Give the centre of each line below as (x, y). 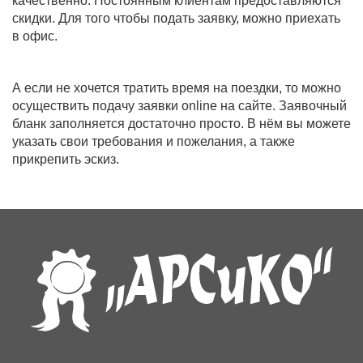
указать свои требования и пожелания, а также (154, 142)
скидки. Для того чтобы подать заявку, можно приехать (176, 19)
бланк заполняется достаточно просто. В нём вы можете (181, 124)
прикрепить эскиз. (66, 160)
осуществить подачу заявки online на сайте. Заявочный (179, 106)
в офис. (35, 36)
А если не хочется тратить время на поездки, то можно (177, 88)
